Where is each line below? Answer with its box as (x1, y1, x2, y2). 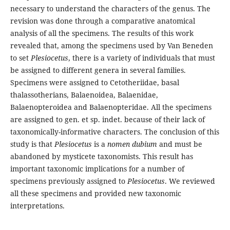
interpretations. (10, 201, 65, 211)
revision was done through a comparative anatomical (10, 16, 195, 26)
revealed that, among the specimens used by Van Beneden (10, 41, 213, 51)
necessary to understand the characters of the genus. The (10, 4, 210, 14)
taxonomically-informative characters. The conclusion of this (10, 127, 219, 137)
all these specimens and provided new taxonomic (10, 188, 181, 199)
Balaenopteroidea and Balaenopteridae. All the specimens (10, 102, 212, 112)
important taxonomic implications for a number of (10, 164, 184, 174)
